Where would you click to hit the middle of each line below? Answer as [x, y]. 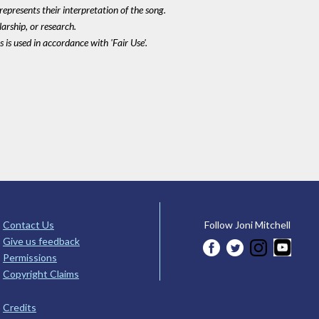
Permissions [30, 258]
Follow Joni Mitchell [247, 225]
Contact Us [28, 225]
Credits [20, 307]
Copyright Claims [41, 274]
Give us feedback [41, 241]
